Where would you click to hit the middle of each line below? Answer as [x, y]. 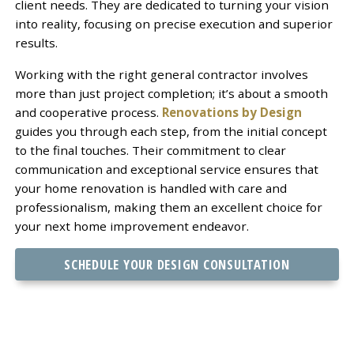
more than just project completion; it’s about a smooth [171, 93]
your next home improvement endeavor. [132, 226]
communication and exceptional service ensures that [166, 169]
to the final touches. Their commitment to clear [150, 150]
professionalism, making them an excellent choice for [168, 207]
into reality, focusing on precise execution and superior [173, 23]
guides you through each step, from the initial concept [171, 131]
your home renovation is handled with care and [151, 188]
